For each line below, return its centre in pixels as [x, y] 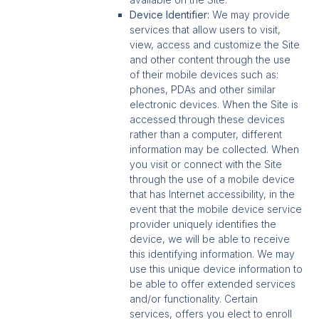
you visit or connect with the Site [206, 164]
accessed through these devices [208, 120]
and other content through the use [210, 60]
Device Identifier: [170, 15]
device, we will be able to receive [210, 239]
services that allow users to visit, [205, 30]
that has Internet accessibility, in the [213, 194]
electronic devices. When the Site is [214, 105]
